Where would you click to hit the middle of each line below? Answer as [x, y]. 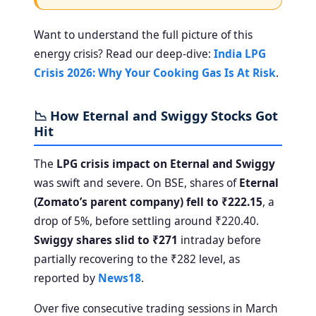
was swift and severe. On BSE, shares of [136, 182]
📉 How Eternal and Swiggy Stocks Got [156, 115]
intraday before [219, 239]
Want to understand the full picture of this [143, 34]
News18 [120, 278]
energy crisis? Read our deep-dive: [124, 53]
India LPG [240, 53]
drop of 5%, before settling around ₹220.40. [146, 220]
